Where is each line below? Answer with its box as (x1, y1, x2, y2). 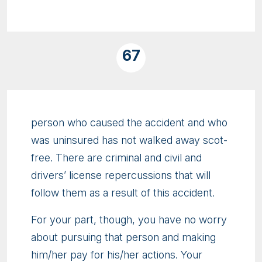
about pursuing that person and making (31, 231, 216, 244)
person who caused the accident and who (31, 116, 227, 129)
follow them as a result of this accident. (31, 187, 215, 199)
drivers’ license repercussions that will (31, 169, 211, 182)
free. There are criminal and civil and (31, 151, 202, 164)
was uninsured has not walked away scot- (31, 134, 227, 147)
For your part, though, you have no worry (31, 213, 227, 226)
